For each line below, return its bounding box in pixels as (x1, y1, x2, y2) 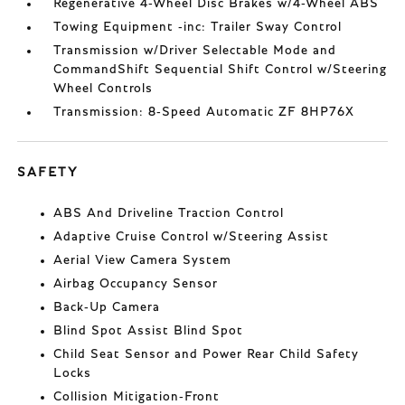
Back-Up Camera (53, 300, 161, 314)
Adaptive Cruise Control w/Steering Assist (53, 230, 330, 243)
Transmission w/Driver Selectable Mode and (53, 43, 337, 57)
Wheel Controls (53, 81, 154, 95)
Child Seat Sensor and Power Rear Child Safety (53, 347, 360, 361)
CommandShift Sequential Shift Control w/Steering (53, 62, 388, 76)
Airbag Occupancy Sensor (53, 277, 219, 290)
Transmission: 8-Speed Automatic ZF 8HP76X (53, 105, 355, 118)
